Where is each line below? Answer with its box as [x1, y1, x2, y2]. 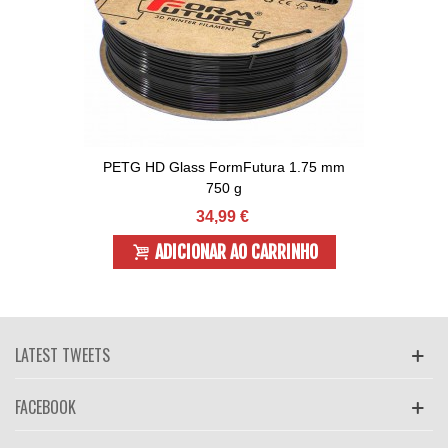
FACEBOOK [15, 395, 76, 419]
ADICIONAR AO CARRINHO [154, 240, 318, 263]
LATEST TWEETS [15, 343, 110, 367]
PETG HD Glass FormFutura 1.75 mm [103, 159, 345, 175]
